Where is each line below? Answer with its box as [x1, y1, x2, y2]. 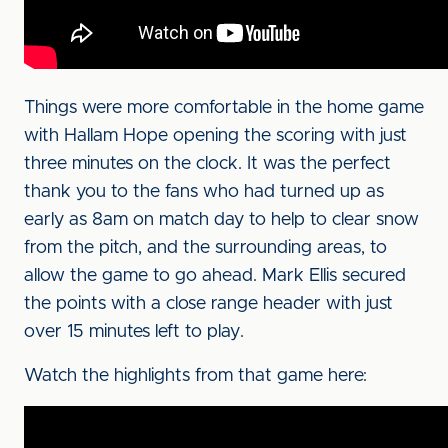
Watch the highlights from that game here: [24, 367, 367, 385]
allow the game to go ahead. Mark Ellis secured [24, 267, 406, 285]
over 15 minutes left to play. [24, 323, 244, 341]
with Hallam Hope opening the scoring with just [24, 127, 407, 145]
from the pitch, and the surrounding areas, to [24, 239, 387, 257]
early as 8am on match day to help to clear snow [24, 211, 419, 229]
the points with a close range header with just [24, 295, 393, 313]
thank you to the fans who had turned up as [24, 183, 384, 201]
